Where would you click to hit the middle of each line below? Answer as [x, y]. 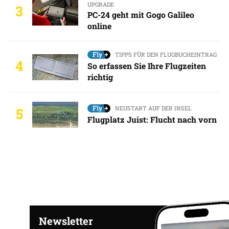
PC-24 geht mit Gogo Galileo [141, 15]
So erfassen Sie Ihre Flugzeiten [146, 66]
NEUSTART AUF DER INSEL [153, 108]
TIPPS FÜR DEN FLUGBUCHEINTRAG [166, 54]
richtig [100, 77]
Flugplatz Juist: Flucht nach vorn [152, 119]
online [99, 26]
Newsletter [66, 221]
